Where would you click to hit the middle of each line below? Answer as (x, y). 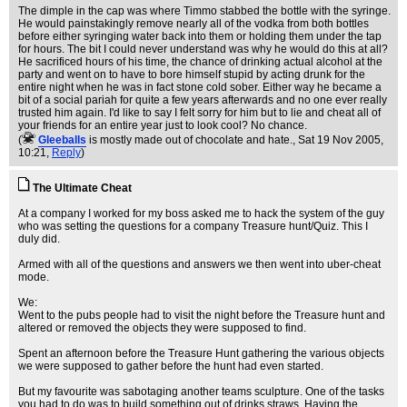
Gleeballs (62, 140)
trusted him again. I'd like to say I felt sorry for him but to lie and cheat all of (199, 113)
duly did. (39, 239)
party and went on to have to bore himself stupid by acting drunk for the (192, 74)
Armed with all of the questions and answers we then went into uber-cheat (199, 264)
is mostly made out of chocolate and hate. (191, 140)
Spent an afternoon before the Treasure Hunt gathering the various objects (201, 353)
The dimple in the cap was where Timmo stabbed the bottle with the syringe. (204, 11)
